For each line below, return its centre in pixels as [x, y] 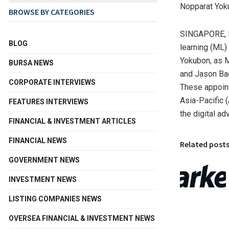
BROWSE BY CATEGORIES [52, 12]
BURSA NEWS [31, 63]
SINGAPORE [202, 34]
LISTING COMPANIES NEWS [55, 199]
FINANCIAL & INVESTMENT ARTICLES [72, 121]
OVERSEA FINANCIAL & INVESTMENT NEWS [82, 218]
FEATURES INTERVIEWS [49, 101]
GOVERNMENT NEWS [44, 160]
